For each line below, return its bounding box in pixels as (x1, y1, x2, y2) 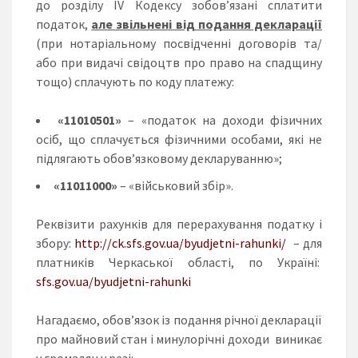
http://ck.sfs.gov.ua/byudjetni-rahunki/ (74, 234, 287, 251)
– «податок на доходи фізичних (121, 111, 323, 128)
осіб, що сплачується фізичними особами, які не (36, 130, 322, 147)
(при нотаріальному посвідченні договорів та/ (36, 34, 322, 51)
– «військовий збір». (117, 177, 233, 193)
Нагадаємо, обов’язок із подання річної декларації (36, 311, 322, 328)
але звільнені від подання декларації (91, 15, 323, 32)
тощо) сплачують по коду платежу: (36, 73, 234, 89)
